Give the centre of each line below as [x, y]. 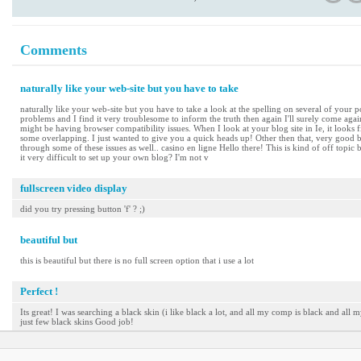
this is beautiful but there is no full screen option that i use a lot [137, 260]
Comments [54, 50]
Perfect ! [39, 291]
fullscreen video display [74, 188]
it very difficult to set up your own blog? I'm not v [114, 157]
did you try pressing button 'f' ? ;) [83, 209]
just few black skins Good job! [77, 322]
